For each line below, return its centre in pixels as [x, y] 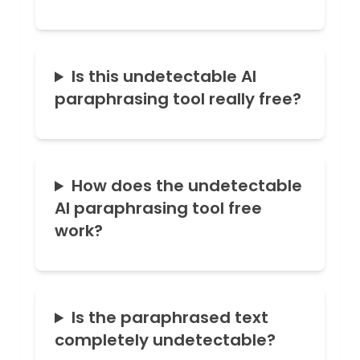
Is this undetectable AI [164, 77]
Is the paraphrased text [170, 318]
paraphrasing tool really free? [178, 99]
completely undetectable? [165, 340]
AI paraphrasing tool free [158, 209]
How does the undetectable [187, 186]
